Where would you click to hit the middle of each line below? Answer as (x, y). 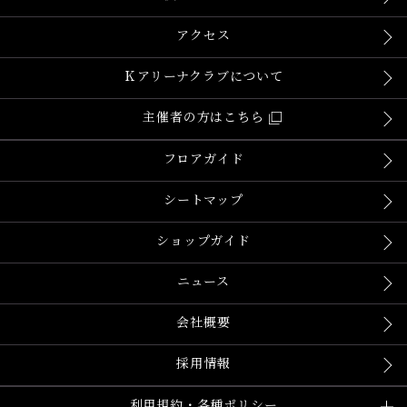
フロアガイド (203, 160)
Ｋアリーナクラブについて (203, 77)
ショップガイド (203, 242)
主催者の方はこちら (203, 118)
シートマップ (203, 201)
